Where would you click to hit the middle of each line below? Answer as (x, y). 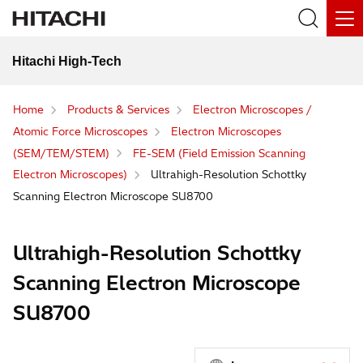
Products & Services (118, 109)
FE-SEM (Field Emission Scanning (219, 153)
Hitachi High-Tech (67, 61)
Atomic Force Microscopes (80, 131)
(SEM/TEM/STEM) (61, 153)
